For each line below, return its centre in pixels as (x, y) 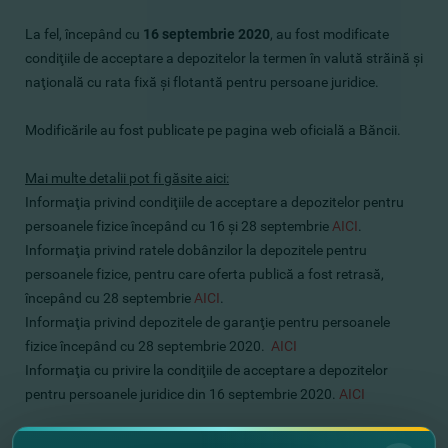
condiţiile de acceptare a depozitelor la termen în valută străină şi (224, 58)
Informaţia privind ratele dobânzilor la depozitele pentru (196, 250)
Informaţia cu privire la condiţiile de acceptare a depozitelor (206, 370)
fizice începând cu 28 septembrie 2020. (148, 346)
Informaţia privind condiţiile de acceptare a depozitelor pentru (214, 202)
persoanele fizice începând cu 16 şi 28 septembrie (177, 226)
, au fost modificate (329, 34)
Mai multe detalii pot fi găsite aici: (127, 178)
